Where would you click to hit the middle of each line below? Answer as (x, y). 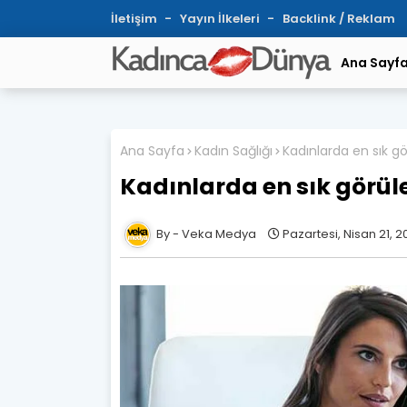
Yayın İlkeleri (221, 19)
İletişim (135, 19)
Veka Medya (219, 233)
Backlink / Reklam (339, 19)
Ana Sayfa (152, 151)
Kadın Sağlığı (233, 151)
